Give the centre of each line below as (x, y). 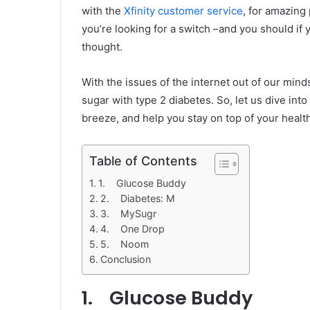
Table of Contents (143, 161)
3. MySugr (128, 213)
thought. (102, 47)
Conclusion (125, 259)
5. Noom (124, 244)
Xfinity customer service (183, 11)
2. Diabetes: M (137, 198)
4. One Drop (132, 229)
